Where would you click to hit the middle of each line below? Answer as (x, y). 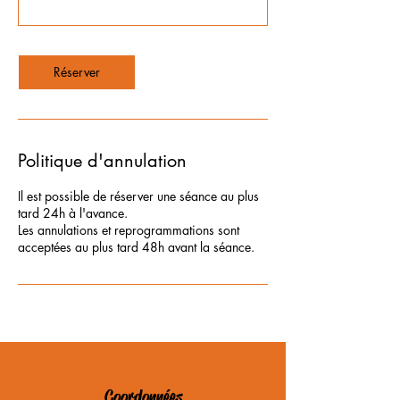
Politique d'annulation (102, 161)
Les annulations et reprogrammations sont (129, 230)
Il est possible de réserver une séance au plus (138, 196)
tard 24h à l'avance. (73, 213)
